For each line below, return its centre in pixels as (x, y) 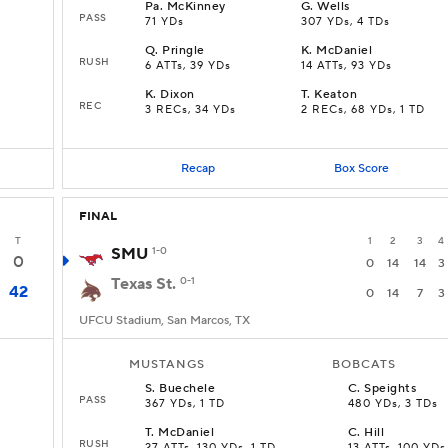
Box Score (361, 168)
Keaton (336, 94)
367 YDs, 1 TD (185, 404)
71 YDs (164, 22)
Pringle (183, 50)
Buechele (187, 388)
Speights (390, 388)
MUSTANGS (167, 364)
